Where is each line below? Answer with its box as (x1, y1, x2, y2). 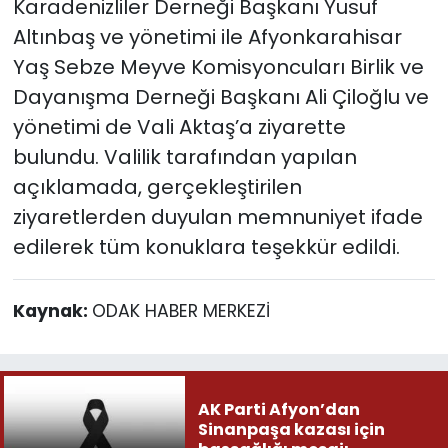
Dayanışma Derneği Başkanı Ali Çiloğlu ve (12, 82, 429, 111)
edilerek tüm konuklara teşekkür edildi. (12, 232, 400, 261)
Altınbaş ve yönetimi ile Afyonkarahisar (12, 22, 402, 51)
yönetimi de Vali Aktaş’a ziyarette (12, 112, 346, 141)
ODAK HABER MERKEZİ (91, 298, 270, 323)
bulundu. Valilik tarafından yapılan (12, 142, 357, 171)
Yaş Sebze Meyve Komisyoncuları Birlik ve (12, 52, 424, 81)
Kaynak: (12, 298, 92, 323)
